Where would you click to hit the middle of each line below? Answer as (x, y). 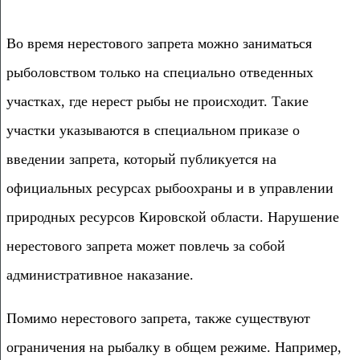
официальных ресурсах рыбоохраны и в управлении (170, 188)
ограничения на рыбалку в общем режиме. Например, (174, 347)
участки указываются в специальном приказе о (153, 130)
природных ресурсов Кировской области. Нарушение (173, 217)
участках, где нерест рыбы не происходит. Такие (157, 101)
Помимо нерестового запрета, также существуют (158, 318)
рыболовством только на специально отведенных (160, 72)
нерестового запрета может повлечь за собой (146, 245)
